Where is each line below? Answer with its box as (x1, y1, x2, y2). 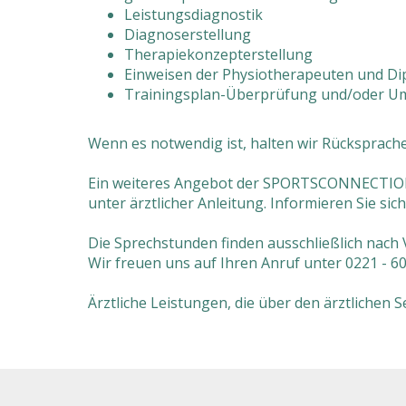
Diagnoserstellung (124, 24, 251, 44)
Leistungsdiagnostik (124, 5, 263, 24)
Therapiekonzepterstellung (124, 44, 313, 64)
